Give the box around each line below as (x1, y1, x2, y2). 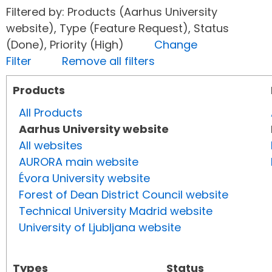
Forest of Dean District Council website (19, 187, 228, 203)
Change (154, 37, 197, 53)
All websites (19, 138, 83, 154)
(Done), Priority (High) (6, 37, 154, 53)
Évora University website (19, 171, 150, 186)
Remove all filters (62, 53, 155, 69)
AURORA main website (19, 154, 138, 170)
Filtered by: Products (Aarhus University (6, 4, 217, 20)
